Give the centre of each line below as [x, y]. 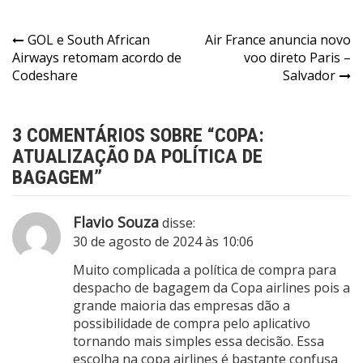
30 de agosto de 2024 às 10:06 [163, 241]
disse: [179, 222]
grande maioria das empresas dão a [181, 305]
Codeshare [45, 75]
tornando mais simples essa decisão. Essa [199, 341]
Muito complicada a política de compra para [205, 269]
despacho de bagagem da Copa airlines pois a [211, 287]
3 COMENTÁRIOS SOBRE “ [113, 135]
